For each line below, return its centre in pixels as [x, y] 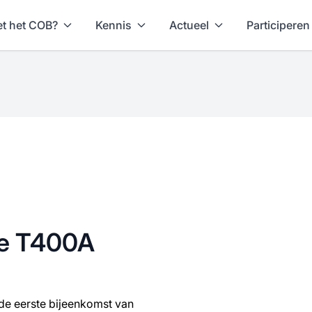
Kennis [113, 25]
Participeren [278, 25]
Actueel [189, 25]
